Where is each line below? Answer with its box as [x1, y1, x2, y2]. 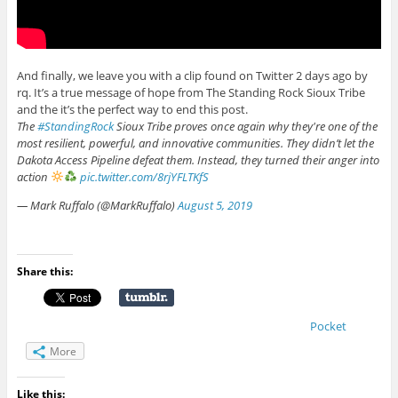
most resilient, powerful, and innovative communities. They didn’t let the [16, 135, 374, 152]
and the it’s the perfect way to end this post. [16, 101, 248, 118]
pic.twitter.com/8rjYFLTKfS [79, 169, 209, 186]
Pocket [309, 318, 346, 335]
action [16, 169, 51, 186]
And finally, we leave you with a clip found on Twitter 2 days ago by [16, 68, 368, 84]
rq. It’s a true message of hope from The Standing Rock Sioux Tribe [16, 84, 365, 101]
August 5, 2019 [177, 197, 252, 214]
